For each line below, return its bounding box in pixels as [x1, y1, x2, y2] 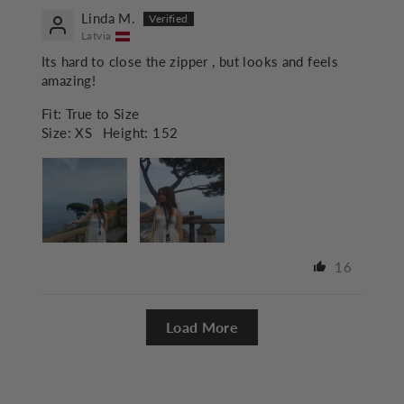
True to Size [65, 106, 140, 123]
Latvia [81, 29, 112, 43]
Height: [103, 124, 149, 142]
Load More [165, 318, 239, 336]
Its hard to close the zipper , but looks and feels [41, 53, 339, 70]
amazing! [41, 72, 96, 89]
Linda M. [81, 10, 136, 27]
